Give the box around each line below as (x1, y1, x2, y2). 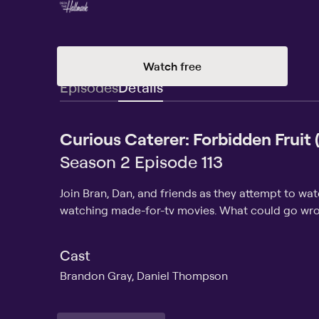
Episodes (60, 78, 118, 96)
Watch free (143, 58, 202, 73)
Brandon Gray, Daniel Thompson (60, 268, 228, 283)
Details (118, 78, 163, 96)
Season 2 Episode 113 (60, 150, 223, 172)
